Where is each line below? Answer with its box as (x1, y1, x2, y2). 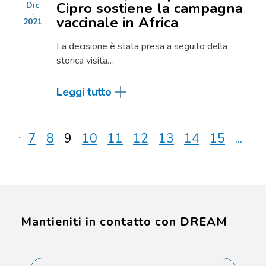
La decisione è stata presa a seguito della (56, 40, 227, 53)
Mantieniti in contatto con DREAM (21, 214, 227, 230)
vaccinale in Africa (56, 13, 178, 32)
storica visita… (56, 54, 114, 67)
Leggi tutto (56, 85, 112, 99)
